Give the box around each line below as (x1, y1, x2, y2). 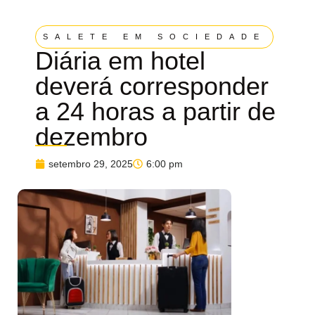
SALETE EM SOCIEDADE (43, 32, 266, 41)
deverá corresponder (35, 71, 269, 101)
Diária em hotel (35, 46, 205, 75)
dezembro (35, 122, 148, 151)
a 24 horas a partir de (35, 96, 276, 126)
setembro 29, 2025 (49, 157, 133, 169)
